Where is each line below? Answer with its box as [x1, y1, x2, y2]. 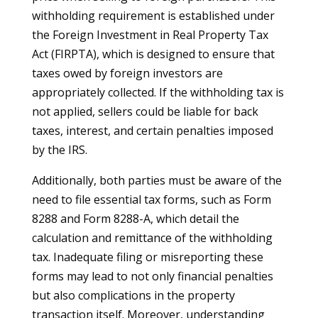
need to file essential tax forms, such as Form [31, 192, 271, 207]
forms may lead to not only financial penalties [31, 268, 273, 284]
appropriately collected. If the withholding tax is [31, 84, 284, 100]
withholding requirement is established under [31, 8, 275, 23]
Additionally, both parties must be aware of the [31, 172, 282, 188]
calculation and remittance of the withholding [31, 230, 273, 246]
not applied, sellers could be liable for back [31, 104, 258, 119]
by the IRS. [31, 142, 87, 158]
